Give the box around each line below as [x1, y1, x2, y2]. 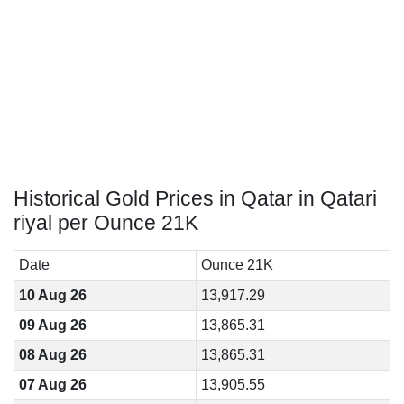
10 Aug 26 [18, 288, 87, 303]
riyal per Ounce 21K [14, 211, 198, 234]
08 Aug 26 [18, 347, 87, 363]
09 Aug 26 [18, 317, 87, 333]
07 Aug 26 [18, 377, 87, 392]
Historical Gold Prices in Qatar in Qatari [14, 187, 377, 210]
